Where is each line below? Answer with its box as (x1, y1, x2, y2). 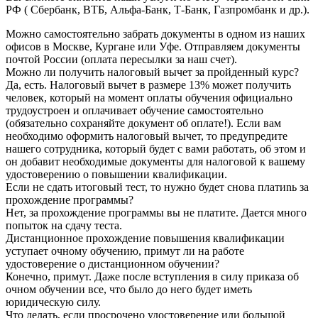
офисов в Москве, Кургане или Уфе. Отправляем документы (6, 40, 300, 53)
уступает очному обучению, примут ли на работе (6, 245, 244, 258)
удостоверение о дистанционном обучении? (6, 258, 219, 270)
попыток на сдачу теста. (6, 219, 122, 232)
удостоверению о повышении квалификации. (6, 168, 227, 181)
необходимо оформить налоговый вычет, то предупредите (6, 130, 287, 143)
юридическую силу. (6, 296, 101, 309)
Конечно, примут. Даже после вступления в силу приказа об (6, 270, 299, 283)
